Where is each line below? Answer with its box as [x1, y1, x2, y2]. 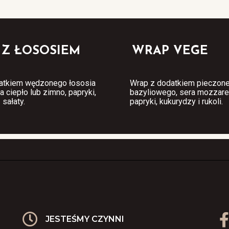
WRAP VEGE [132, 44, 208, 57]
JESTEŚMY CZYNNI [45, 214, 124, 224]
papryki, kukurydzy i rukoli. [130, 96, 223, 106]
